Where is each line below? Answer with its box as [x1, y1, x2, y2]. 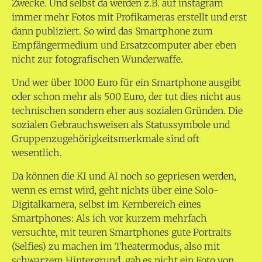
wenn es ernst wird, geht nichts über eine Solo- [12, 184, 219, 196]
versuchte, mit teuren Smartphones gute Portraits [12, 226, 232, 239]
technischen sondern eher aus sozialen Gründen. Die [12, 105, 243, 117]
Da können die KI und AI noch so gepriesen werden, [12, 170, 236, 182]
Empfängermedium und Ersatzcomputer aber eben [12, 39, 236, 51]
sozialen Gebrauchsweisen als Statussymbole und [12, 119, 230, 131]
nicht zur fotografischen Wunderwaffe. [12, 53, 183, 65]
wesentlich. [12, 147, 62, 159]
